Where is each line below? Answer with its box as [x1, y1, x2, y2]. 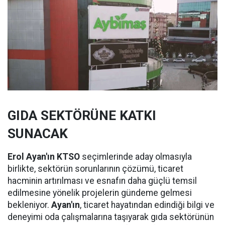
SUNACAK [8, 126, 68, 142]
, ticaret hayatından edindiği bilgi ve [80, 200, 214, 210]
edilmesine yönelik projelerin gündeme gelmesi [8, 188, 192, 198]
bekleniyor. [8, 200, 51, 210]
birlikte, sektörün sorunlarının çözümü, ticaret [8, 164, 183, 174]
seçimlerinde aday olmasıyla [82, 152, 192, 162]
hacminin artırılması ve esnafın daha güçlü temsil [8, 176, 197, 186]
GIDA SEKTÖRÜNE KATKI [8, 108, 156, 124]
